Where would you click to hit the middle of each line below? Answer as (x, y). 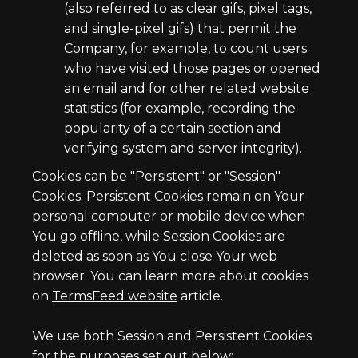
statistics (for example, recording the (180, 108)
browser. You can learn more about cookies (170, 276)
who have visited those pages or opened (192, 68)
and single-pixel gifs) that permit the (180, 28)
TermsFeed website (115, 296)
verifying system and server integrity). (183, 148)
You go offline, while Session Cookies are (159, 236)
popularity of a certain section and (173, 128)
